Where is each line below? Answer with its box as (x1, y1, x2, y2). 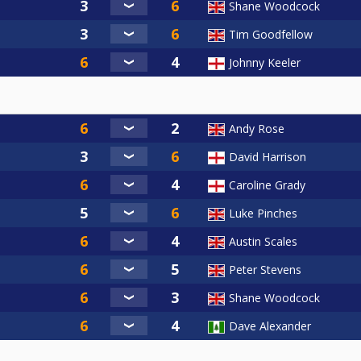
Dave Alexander (229, 317, 311, 334)
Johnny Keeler (229, 54, 301, 70)
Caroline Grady (229, 176, 305, 193)
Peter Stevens (229, 261, 301, 277)
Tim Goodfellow (229, 26, 313, 42)
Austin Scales (229, 233, 297, 249)
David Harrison (229, 148, 306, 164)
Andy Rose (229, 120, 284, 136)
